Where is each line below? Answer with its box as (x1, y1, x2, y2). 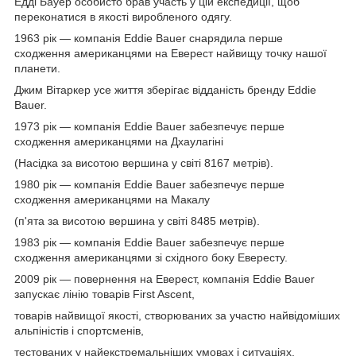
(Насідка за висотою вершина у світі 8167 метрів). (14, 156, 273, 169)
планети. (14, 61, 60, 75)
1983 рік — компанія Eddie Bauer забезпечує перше (14, 235, 284, 249)
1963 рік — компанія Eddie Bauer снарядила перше (14, 31, 283, 44)
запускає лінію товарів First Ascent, (14, 287, 195, 300)
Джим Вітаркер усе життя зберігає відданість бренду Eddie (14, 83, 316, 96)
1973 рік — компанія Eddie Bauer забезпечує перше (14, 119, 284, 133)
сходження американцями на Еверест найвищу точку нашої (14, 46, 327, 60)
